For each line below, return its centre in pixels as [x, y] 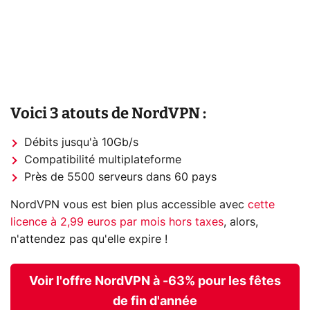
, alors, [241, 222]
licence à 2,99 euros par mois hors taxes [117, 222]
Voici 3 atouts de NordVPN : [108, 113]
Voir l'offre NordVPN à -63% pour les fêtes [155, 281]
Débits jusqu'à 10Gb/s [81, 142]
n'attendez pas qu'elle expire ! [89, 239]
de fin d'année [155, 301]
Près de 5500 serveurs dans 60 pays [120, 177]
